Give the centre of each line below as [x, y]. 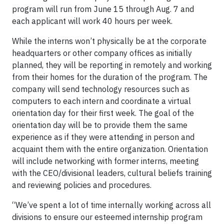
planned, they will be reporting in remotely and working [112, 65]
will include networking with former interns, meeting [105, 161]
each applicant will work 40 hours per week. [92, 21]
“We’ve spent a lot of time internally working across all [111, 205]
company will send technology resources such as [101, 89]
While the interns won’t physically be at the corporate [109, 41]
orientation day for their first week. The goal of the [103, 113]
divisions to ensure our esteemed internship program [107, 217]
